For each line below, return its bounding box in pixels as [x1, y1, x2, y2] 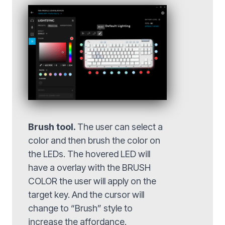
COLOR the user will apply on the [28, 175, 156, 186]
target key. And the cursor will [28, 189, 144, 200]
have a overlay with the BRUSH [28, 162, 151, 173]
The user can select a [77, 121, 163, 132]
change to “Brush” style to [28, 202, 133, 213]
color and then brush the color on [28, 135, 160, 146]
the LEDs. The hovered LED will [28, 148, 150, 159]
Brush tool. [28, 121, 77, 132]
